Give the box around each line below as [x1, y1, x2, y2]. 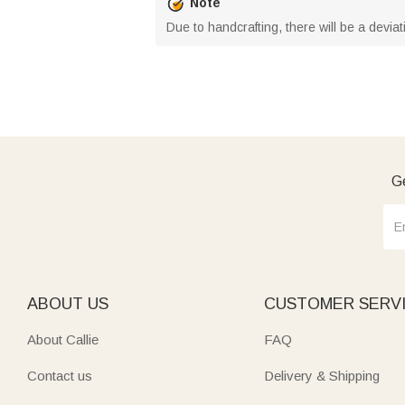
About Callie [27, 331, 99, 347]
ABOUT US [27, 294, 108, 313]
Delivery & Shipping [264, 367, 380, 383]
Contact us [27, 367, 92, 383]
